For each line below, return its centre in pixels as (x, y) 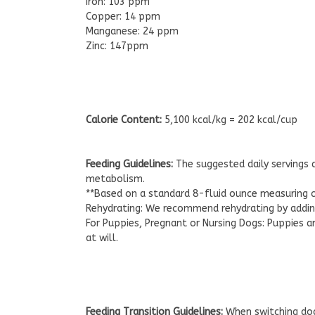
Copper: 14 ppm (123, 16)
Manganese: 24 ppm (132, 31)
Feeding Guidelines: (131, 164)
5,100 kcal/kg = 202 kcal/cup (231, 120)
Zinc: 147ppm (117, 46)
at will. (102, 238)
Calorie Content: (125, 120)
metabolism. (115, 179)
